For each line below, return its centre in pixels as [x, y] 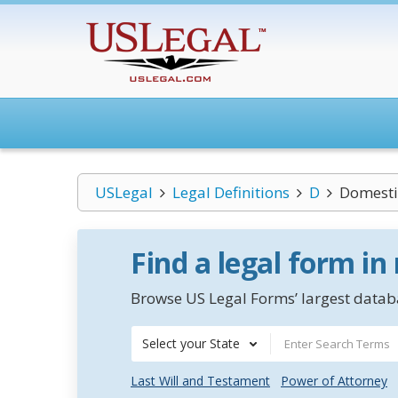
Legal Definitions [231, 192]
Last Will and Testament [200, 381]
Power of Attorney [334, 381]
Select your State [191, 343]
